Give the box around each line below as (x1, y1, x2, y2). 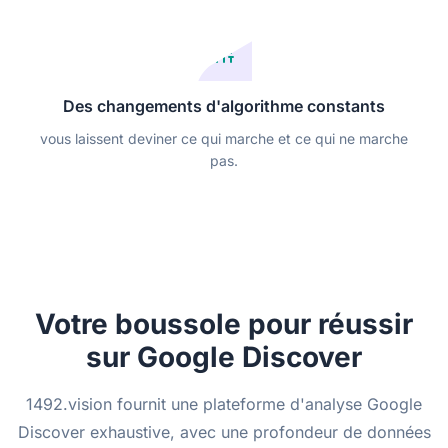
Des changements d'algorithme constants (63, 95, 385, 116)
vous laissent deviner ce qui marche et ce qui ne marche (40, 129, 408, 147)
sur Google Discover (86, 339, 362, 374)
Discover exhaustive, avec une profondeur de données (17, 421, 431, 442)
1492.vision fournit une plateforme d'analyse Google (26, 393, 422, 414)
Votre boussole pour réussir (35, 306, 413, 341)
